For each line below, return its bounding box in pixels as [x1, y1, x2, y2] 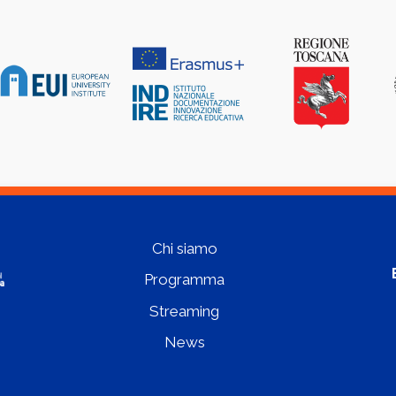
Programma [144, 270, 225, 289]
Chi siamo [151, 239, 217, 257]
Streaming [149, 301, 220, 320]
